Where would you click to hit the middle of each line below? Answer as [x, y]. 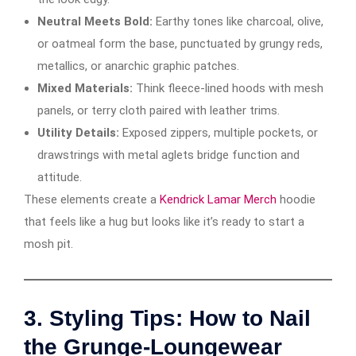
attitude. [60, 177]
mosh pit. [48, 244]
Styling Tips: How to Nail [180, 318]
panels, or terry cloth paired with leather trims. [159, 110]
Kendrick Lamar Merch [218, 199]
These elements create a [92, 199]
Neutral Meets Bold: [95, 21]
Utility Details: [78, 132]
